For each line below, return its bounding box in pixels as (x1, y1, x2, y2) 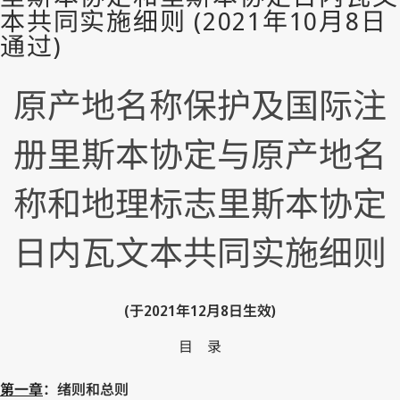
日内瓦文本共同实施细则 (13, 229, 387, 276)
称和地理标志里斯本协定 (13, 179, 387, 227)
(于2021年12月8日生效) (124, 300, 276, 321)
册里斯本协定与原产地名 (13, 130, 387, 178)
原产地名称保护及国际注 (13, 81, 387, 129)
